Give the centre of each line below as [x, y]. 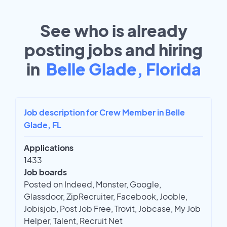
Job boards [45, 172]
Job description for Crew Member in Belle [104, 112]
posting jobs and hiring [113, 50]
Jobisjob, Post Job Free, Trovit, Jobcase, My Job [112, 209]
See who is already [113, 31]
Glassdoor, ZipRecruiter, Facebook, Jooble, [106, 197]
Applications [49, 148]
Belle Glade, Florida [123, 69]
